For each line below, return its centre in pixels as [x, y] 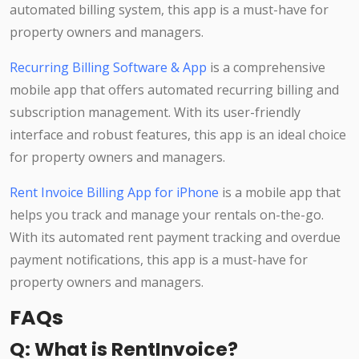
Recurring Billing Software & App [108, 68]
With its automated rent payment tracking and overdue [175, 238]
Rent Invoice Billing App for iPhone [114, 193]
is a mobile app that [280, 193]
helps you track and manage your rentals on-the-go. [167, 215]
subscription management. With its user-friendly [155, 113]
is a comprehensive [266, 68]
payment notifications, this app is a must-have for [159, 260]
